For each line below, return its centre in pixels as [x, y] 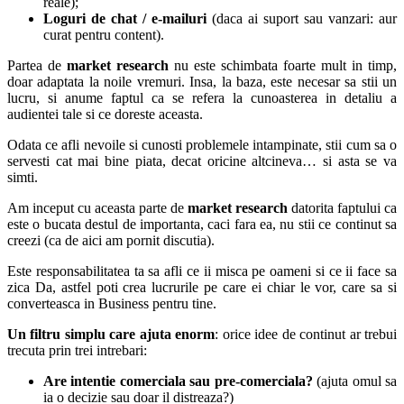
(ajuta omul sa [355, 381]
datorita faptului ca [342, 208]
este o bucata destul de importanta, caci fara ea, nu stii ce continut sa [202, 225]
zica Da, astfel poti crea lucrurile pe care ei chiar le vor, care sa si [202, 288]
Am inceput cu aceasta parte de [97, 208]
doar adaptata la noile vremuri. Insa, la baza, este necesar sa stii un [202, 82]
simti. [23, 178]
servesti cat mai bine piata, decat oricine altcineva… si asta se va [202, 161]
